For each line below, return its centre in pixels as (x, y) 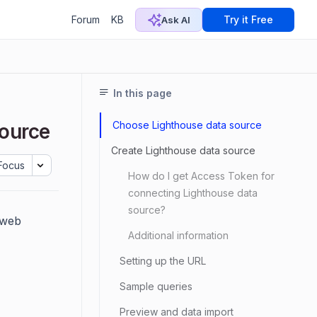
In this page (143, 93)
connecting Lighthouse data (193, 193)
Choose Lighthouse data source (187, 125)
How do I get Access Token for (201, 176)
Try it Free (248, 19)
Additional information (178, 235)
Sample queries (156, 286)
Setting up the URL (163, 261)
